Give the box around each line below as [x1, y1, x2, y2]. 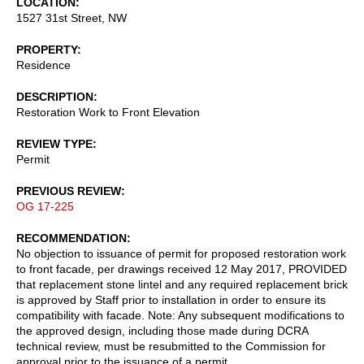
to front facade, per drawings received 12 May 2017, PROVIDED [16, 262, 347, 275]
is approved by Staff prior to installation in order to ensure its [16, 292, 326, 306]
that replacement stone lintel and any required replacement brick [16, 277, 348, 291]
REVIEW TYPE [16, 136, 93, 150]
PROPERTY [16, 42, 77, 56]
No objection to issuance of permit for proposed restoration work [16, 246, 346, 260]
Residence [16, 58, 71, 71]
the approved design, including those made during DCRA [16, 323, 308, 337]
